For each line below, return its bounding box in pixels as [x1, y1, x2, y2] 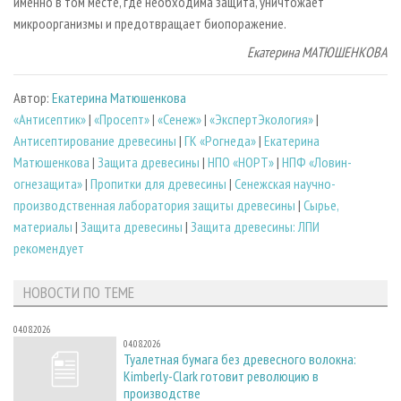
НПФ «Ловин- [282, 152, 352, 171]
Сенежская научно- [235, 174, 336, 192]
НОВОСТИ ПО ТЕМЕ [22, 282, 134, 303]
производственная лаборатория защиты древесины [13, 195, 295, 214]
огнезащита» [13, 174, 82, 192]
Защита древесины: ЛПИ [191, 217, 320, 235]
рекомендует [13, 238, 84, 257]
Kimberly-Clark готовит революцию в [124, 367, 319, 386]
